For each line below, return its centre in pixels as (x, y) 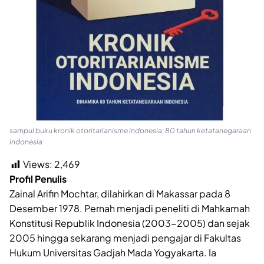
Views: (38, 164)
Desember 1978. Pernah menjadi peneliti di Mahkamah (130, 209)
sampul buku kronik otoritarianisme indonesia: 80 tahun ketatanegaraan (130, 131)
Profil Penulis (38, 179)
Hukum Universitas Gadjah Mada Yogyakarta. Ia (113, 253)
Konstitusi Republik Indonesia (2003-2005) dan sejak (130, 223)
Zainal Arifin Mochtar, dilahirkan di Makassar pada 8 (120, 194)
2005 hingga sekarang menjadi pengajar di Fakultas (125, 238)
